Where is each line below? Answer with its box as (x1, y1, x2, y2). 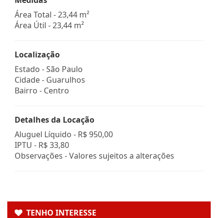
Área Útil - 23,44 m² (15, 19, 84, 31)
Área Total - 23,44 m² (15, 9, 90, 20)
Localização (15, 49, 60, 60)
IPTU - (15, 139, 38, 150)
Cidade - (15, 74, 46, 85)
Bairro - (15, 85, 44, 96)
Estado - (15, 63, 46, 74)
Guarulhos (46, 74, 85, 85)
